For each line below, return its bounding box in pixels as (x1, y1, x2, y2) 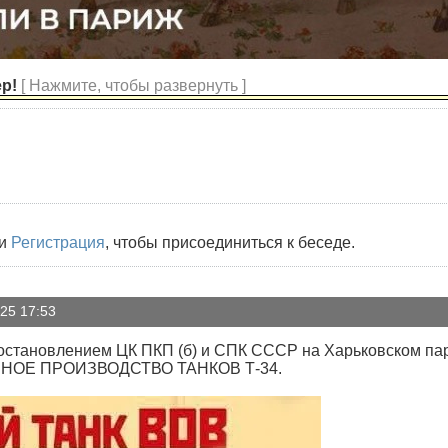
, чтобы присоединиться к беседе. (105, 233, 355, 251)
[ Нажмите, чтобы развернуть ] (21, 76, 246, 94)
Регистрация (11, 233, 105, 251)
